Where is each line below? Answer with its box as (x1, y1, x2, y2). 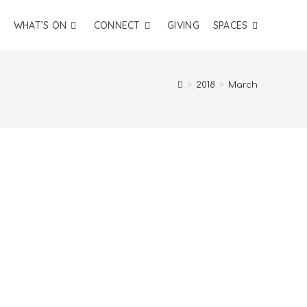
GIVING (167, 19, 199, 32)
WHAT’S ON (13, 19, 67, 32)
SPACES (212, 19, 248, 32)
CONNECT (93, 19, 140, 32)
